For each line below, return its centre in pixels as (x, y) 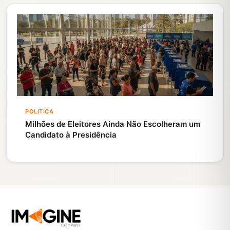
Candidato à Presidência (71, 135)
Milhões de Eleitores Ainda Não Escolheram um (113, 124)
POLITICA (40, 112)
